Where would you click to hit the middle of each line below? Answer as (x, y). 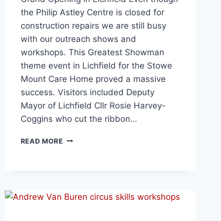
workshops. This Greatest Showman (92, 52)
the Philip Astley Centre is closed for (92, 12)
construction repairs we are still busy (93, 25)
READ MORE (42, 141)
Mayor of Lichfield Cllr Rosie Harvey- (93, 105)
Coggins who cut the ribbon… (79, 119)
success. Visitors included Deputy (87, 92)
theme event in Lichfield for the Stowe (96, 65)
